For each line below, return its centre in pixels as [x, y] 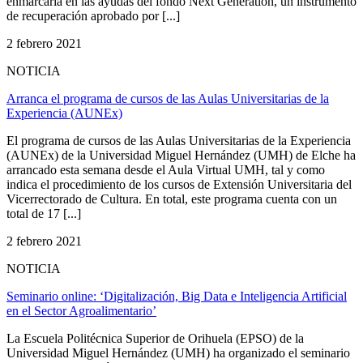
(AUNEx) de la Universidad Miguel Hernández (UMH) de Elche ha [181, 155]
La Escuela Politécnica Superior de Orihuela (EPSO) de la [155, 338]
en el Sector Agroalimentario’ [81, 310]
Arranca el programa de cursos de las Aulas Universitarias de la [168, 98]
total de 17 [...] [44, 213]
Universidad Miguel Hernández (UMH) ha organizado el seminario [178, 352]
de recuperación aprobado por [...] [93, 15]
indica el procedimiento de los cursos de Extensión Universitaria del [179, 184]
